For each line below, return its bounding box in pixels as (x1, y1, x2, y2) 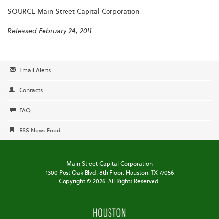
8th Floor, (99, 170, 124, 176)
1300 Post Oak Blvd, (45, 170, 98, 176)
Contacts (19, 88, 43, 94)
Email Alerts (19, 67, 51, 74)
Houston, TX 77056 (124, 170, 174, 176)
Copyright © (59, 178, 93, 185)
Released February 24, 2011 (7, 27, 92, 35)
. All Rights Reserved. (105, 178, 160, 185)
